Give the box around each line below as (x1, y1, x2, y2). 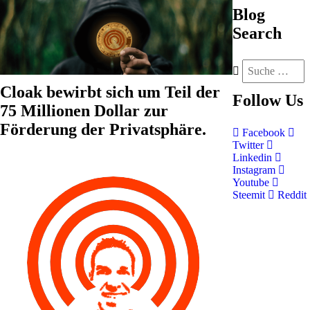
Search (232, 24, 282, 42)
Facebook (239, 127, 288, 138)
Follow (232, 91, 281, 109)
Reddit (275, 189, 307, 201)
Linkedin (232, 152, 275, 163)
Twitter (232, 139, 266, 151)
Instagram (232, 164, 278, 176)
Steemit (232, 189, 268, 201)
